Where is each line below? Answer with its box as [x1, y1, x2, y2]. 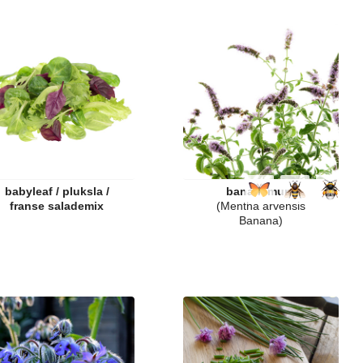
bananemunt [226, 185, 296, 198]
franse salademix [10, 199, 104, 212]
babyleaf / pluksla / [4, 185, 109, 198]
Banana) [239, 214, 283, 227]
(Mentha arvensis [216, 199, 305, 212]
